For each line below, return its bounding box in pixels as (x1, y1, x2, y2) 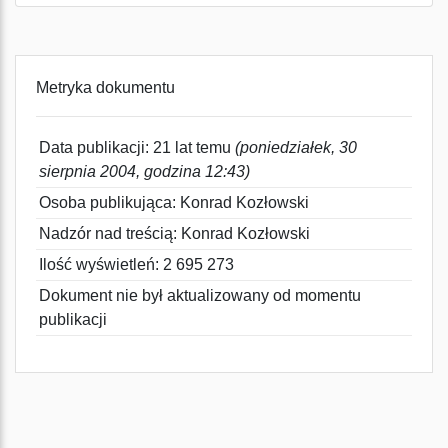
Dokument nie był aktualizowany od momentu (39, 287, 361, 304)
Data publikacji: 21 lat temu (39, 139, 235, 156)
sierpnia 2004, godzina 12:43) (39, 163, 250, 180)
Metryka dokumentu (36, 79, 175, 96)
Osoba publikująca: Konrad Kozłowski (39, 194, 309, 211)
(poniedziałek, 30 (235, 139, 357, 156)
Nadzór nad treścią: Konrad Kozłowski (39, 225, 310, 242)
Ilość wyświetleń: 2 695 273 (39, 256, 234, 273)
